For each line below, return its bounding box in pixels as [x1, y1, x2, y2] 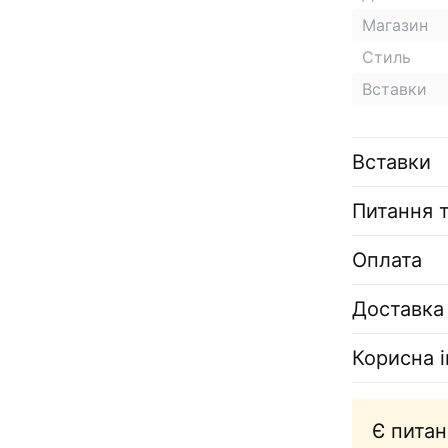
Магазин [362, 15, 428, 35]
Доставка [352, 297, 444, 321]
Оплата [352, 248, 422, 272]
